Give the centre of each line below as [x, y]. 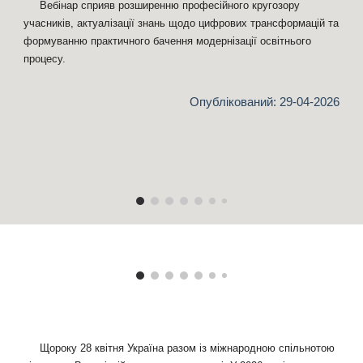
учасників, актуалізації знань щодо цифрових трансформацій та [181, 23]
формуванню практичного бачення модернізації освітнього [168, 41]
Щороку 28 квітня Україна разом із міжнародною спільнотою [188, 348]
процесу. [45, 59]
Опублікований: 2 [237, 102]
